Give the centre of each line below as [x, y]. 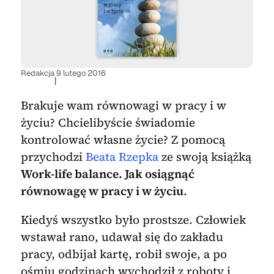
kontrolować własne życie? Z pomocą [123, 140]
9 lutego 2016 [81, 73]
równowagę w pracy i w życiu [102, 191]
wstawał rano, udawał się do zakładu [122, 237]
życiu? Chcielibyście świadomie [108, 123]
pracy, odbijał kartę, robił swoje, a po [124, 254]
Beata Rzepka [122, 157]
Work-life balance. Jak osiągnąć [107, 174]
